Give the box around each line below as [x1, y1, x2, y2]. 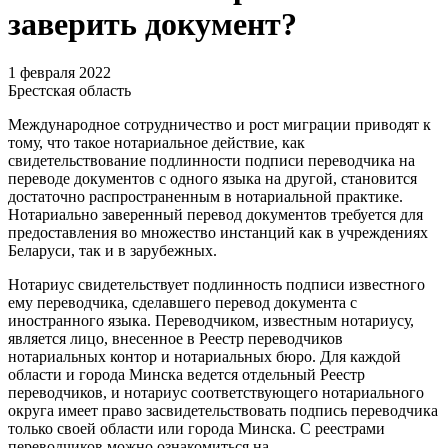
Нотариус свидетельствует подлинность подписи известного [8, 276, 425, 294]
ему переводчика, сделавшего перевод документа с [8, 294, 357, 312]
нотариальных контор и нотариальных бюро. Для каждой [8, 348, 401, 366]
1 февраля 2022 [8, 64, 111, 82]
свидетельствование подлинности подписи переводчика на [8, 152, 415, 170]
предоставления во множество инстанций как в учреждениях [8, 224, 428, 242]
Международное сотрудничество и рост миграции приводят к [8, 116, 431, 134]
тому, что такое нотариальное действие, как [8, 134, 305, 152]
